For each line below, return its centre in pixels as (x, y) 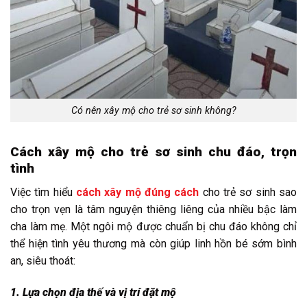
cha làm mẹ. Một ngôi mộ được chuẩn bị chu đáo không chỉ (153, 226)
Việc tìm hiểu (43, 192)
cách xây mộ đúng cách (138, 192)
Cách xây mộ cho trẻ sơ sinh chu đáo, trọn (153, 152)
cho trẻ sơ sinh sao (248, 192)
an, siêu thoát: (43, 260)
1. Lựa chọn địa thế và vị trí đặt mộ (93, 292)
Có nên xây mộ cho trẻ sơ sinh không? (153, 110)
